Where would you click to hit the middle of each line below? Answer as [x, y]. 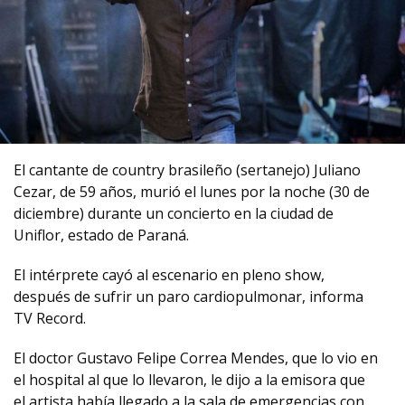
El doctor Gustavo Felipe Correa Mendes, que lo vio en [196, 358]
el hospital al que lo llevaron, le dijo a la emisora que [189, 380]
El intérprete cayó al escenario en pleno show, [169, 275]
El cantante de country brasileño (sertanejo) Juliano [187, 170]
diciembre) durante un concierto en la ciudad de [174, 213]
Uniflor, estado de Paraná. [101, 235]
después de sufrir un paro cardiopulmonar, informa [188, 297]
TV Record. [50, 318]
